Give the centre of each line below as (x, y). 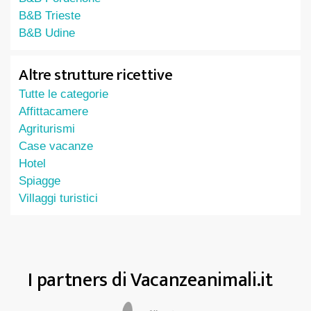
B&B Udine (47, 33)
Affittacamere (53, 111)
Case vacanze (56, 146)
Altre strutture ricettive (96, 75)
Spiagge (40, 181)
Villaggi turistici (58, 198)
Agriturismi (47, 129)
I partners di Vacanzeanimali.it (150, 280)
